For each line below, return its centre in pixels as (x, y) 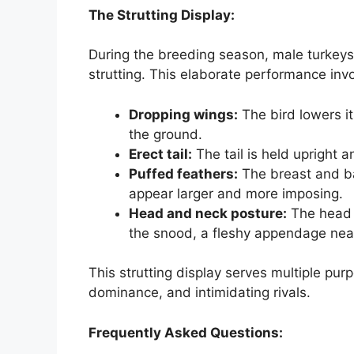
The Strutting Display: (162, 15)
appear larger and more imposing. (236, 193)
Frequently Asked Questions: (186, 332)
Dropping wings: (183, 114)
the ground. (166, 134)
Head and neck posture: (208, 213)
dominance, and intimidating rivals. (200, 293)
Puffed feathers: (183, 173)
